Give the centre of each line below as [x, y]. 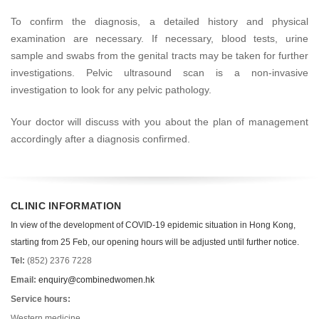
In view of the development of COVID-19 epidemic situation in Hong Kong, [153, 225]
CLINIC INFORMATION [66, 206]
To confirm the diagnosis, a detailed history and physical [159, 21]
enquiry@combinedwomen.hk [96, 280]
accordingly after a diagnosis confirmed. [100, 139]
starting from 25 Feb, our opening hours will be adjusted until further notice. [155, 242]
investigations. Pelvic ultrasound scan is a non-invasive [159, 73]
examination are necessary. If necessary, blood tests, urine [159, 38]
